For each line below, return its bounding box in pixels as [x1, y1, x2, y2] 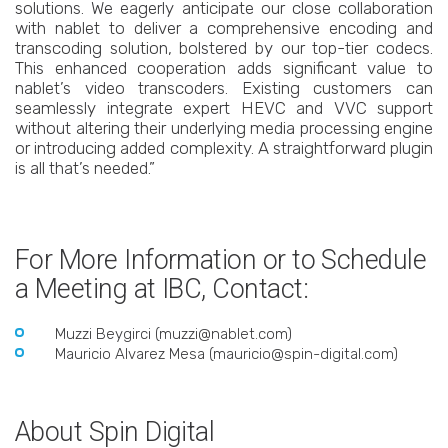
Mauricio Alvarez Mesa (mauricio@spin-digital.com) [55, 345, 398, 363]
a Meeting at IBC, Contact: [15, 273, 308, 305]
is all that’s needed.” [15, 158, 155, 178]
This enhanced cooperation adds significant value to [15, 58, 433, 78]
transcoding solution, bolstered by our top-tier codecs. [15, 38, 433, 58]
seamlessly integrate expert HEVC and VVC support [15, 98, 433, 118]
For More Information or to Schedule [15, 244, 427, 276]
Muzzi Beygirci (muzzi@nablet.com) [55, 325, 292, 343]
